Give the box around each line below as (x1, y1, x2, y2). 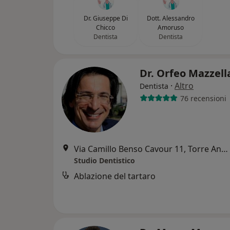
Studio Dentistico (74, 156, 135, 165)
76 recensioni (180, 93, 226, 103)
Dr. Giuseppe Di (83, 14, 128, 23)
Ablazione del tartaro (74, 170, 156, 182)
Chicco (96, 23, 115, 32)
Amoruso (158, 23, 184, 32)
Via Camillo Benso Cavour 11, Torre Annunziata (221, 143, 228, 155)
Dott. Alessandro (147, 14, 195, 23)
